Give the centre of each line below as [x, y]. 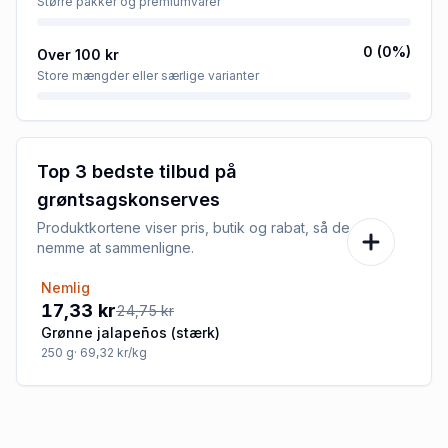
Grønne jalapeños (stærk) [130, 332]
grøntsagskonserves [128, 199]
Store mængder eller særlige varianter [148, 75]
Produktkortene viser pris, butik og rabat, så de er [202, 227]
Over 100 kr [78, 54]
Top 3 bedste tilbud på [137, 171]
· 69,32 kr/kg [110, 352]
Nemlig [65, 287]
